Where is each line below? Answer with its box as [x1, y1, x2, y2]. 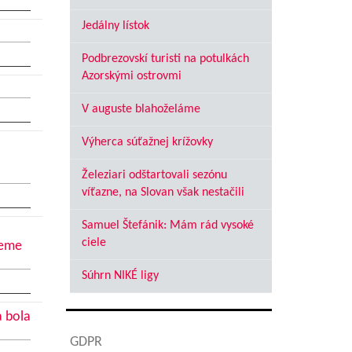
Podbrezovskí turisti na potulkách [81, 53, 249, 65]
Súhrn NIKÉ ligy [81, 269, 159, 282]
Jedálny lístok [81, 20, 149, 32]
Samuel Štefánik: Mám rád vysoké [81, 219, 254, 232]
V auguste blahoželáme [81, 103, 200, 115]
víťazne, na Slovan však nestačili [81, 186, 244, 199]
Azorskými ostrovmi [81, 70, 181, 82]
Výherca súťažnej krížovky [81, 136, 213, 148]
